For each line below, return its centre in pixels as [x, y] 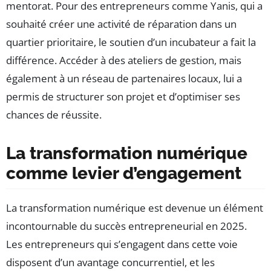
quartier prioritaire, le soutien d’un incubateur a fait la [131, 42]
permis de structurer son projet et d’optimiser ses [123, 96]
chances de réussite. [54, 114]
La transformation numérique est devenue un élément [135, 207]
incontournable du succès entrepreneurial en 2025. [126, 226]
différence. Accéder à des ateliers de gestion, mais [124, 60]
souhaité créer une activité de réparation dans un [121, 24]
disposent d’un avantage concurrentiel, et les [110, 262]
